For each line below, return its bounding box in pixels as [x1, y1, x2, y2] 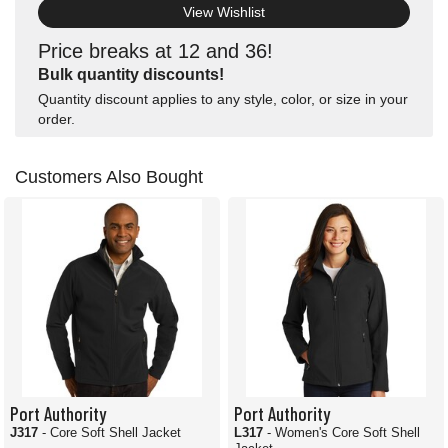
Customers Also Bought [15, 167, 203, 188]
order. [38, 111, 75, 128]
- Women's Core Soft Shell [267, 425, 420, 441]
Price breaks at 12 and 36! [38, 40, 273, 63]
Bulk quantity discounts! [38, 66, 224, 84]
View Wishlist [183, 4, 265, 21]
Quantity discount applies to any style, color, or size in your [38, 91, 408, 108]
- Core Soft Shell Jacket [42, 425, 181, 441]
